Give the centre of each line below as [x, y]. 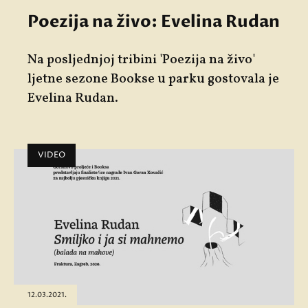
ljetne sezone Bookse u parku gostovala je [153, 79]
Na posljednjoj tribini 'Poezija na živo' [141, 60]
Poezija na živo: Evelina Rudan [154, 22]
